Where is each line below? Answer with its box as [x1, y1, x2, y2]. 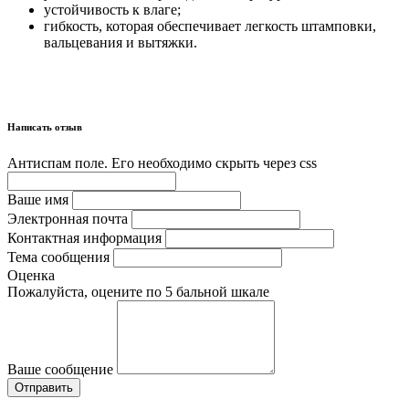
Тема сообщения [7, 248, 110, 265]
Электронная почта [7, 210, 128, 226]
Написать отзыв [7, 121, 82, 132]
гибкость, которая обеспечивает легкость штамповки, [44, 17, 376, 34]
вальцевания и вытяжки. [44, 34, 197, 50]
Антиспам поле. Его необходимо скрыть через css [7, 154, 317, 171]
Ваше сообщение [7, 361, 113, 377]
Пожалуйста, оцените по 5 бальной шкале [7, 283, 269, 299]
